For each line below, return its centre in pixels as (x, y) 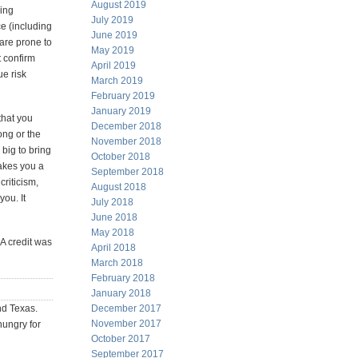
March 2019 (117, 81)
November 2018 (126, 141)
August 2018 (119, 187)
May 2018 (113, 233)
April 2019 (113, 66)
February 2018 (123, 278)
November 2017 (126, 324)
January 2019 (121, 111)
